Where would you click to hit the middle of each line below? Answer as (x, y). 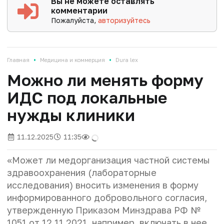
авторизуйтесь (124, 20)
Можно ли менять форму (105, 80)
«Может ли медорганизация (70, 160)
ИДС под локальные (87, 98)
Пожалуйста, (75, 20)
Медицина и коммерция (72, 60)
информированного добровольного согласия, (107, 198)
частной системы (172, 160)
